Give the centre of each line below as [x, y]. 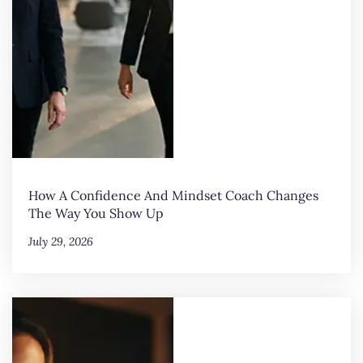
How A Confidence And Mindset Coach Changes [173, 196]
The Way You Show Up [96, 214]
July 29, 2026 [61, 242]
